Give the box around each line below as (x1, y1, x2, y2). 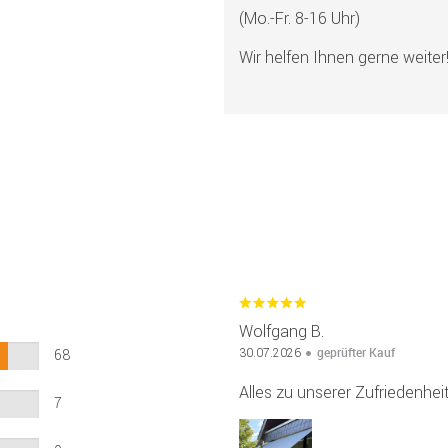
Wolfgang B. (239, 320, 324, 341)
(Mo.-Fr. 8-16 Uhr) (239, 8, 360, 29)
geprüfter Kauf (317, 343, 395, 360)
